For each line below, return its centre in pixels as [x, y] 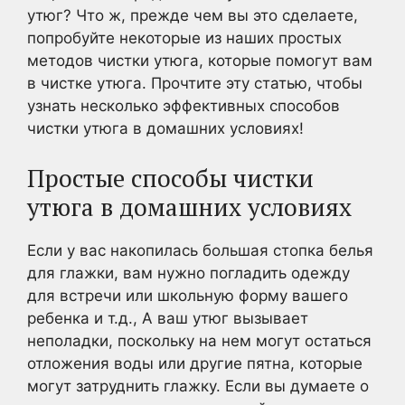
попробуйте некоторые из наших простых [184, 38]
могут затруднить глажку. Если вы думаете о [198, 386]
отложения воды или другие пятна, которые [195, 363]
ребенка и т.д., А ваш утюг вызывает [168, 318]
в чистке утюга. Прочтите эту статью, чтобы [195, 83]
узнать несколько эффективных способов [184, 106]
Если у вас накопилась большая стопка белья [200, 250]
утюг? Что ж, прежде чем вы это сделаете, [193, 15]
